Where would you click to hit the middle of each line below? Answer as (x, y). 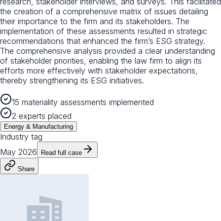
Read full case (61, 152)
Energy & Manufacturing (38, 126)
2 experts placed (42, 116)
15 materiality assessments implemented (83, 102)
